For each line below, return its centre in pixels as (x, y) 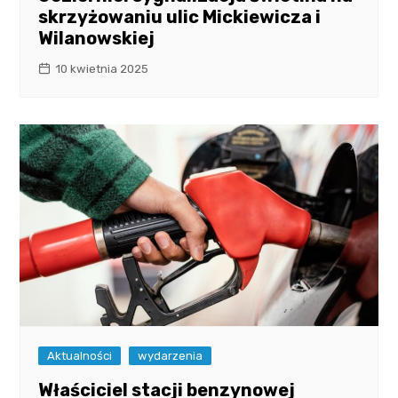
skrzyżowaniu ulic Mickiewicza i (180, 17)
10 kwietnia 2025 (102, 69)
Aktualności (80, 356)
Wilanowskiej (97, 39)
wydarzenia (171, 356)
